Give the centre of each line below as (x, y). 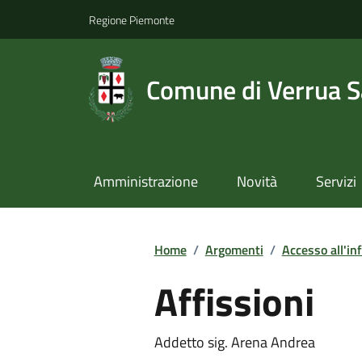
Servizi (336, 182)
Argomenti (234, 249)
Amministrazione (145, 182)
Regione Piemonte (132, 19)
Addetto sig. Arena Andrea (234, 342)
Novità (257, 182)
